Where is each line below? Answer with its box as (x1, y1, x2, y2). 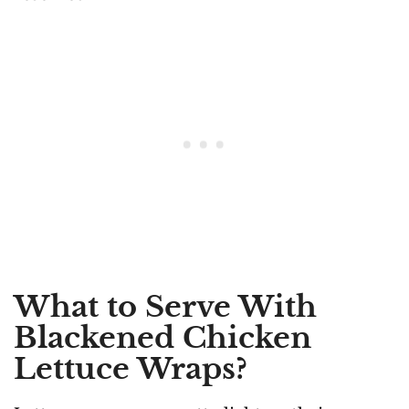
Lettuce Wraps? (14, 350, 247, 387)
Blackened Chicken (14, 319, 311, 356)
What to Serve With (14, 288, 317, 325)
